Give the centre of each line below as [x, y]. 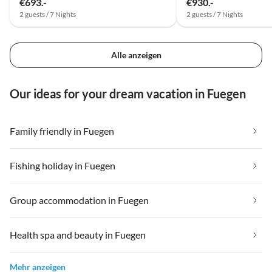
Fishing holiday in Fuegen [63, 165]
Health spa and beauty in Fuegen [78, 234]
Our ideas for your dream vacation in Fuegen [128, 93]
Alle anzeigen [136, 55]
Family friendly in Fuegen [62, 131]
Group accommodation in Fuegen [79, 200]
